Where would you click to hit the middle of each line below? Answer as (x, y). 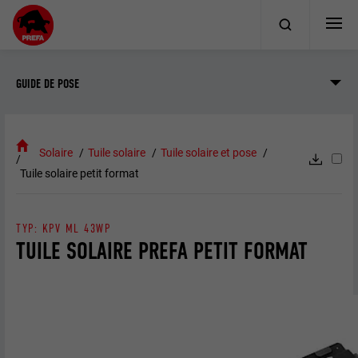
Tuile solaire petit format (80, 174)
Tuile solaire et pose (208, 153)
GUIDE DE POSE (48, 83)
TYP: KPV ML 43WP (63, 228)
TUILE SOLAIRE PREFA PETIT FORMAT (162, 251)
